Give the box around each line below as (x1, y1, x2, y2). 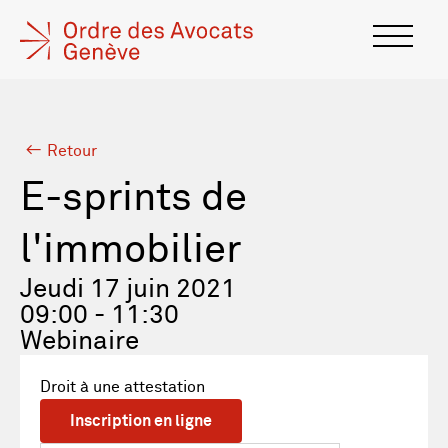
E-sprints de (20, 179, 247, 219)
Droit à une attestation (40, 379, 205, 395)
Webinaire (20, 329, 139, 355)
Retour (46, 143, 97, 159)
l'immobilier (20, 231, 241, 271)
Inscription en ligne (70, 413, 212, 429)
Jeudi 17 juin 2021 (20, 277, 236, 303)
